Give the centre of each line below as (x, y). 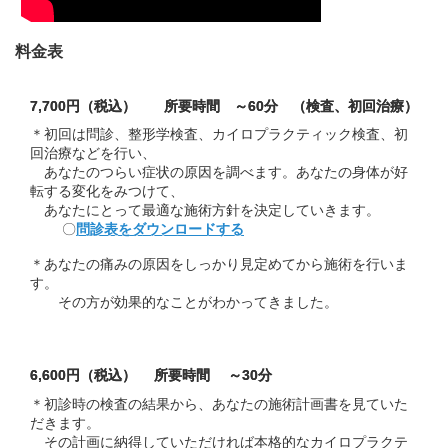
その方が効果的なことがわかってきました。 (184, 302)
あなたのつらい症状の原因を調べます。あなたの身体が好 (219, 172)
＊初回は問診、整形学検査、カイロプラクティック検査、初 (219, 134)
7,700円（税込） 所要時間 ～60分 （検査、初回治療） (224, 105)
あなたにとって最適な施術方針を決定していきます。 (205, 210)
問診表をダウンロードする (160, 229)
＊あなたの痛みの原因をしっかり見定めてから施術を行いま (219, 264)
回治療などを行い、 (93, 153)
